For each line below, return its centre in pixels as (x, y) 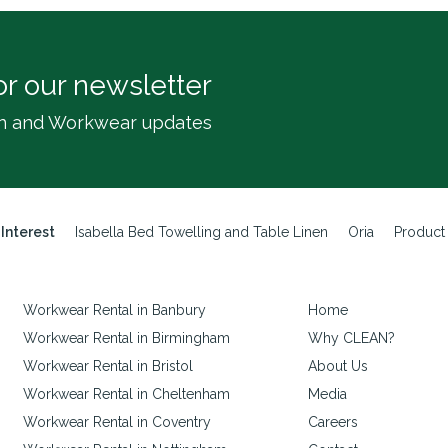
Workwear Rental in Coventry (117, 422)
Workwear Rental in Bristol (108, 366)
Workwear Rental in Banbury (114, 310)
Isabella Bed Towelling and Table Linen (201, 232)
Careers (333, 422)
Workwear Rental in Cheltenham (126, 394)
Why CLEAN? (351, 338)
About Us (338, 366)
